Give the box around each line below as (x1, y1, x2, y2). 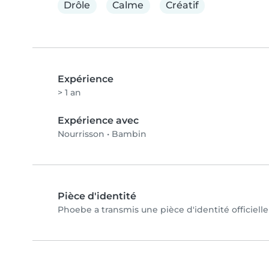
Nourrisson (58, 128, 104, 139)
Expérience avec (58, 114, 139, 126)
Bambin (112, 128, 147, 139)
